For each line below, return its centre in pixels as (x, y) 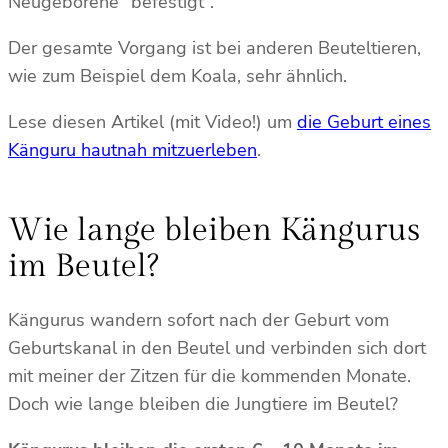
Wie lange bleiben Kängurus (214, 230)
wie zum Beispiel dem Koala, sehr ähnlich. (180, 76)
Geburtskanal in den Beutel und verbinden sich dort (217, 347)
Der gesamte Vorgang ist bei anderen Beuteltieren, (214, 48)
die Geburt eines (364, 122)
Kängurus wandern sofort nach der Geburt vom (198, 319)
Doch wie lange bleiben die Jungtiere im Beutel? (205, 403)
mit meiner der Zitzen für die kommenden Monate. (209, 375)
